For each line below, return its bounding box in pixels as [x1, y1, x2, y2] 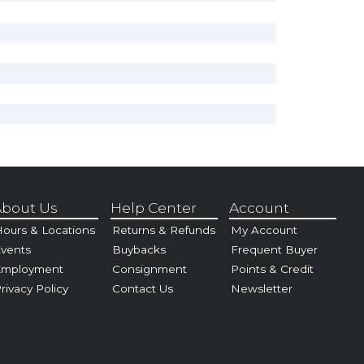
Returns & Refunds [111, 223, 215, 236]
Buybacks [111, 242, 166, 256]
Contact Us [111, 281, 173, 295]
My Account [231, 223, 298, 236]
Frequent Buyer [231, 242, 318, 256]
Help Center [110, 199, 197, 217]
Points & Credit [231, 262, 314, 275]
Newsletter [231, 281, 293, 295]
